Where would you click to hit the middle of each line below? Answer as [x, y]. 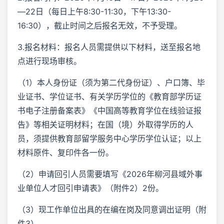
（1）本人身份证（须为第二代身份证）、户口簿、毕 [111, 82]
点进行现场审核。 [49, 61]
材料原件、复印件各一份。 [65, 152]
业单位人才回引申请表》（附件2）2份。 [90, 188]
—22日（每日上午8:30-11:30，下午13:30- [94, 11]
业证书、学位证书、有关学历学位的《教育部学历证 [109, 96]
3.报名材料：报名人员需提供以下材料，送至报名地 [109, 47]
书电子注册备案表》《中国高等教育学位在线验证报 [109, 110]
